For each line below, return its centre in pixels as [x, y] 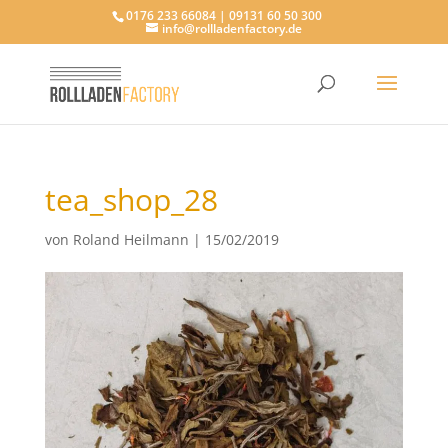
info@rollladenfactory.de [231, 28]
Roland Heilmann [130, 239]
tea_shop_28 [131, 199]
